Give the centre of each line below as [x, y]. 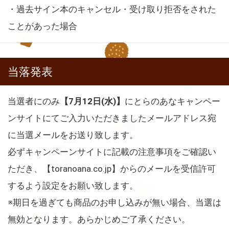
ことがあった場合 [42, 26]
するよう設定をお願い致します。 [73, 185]
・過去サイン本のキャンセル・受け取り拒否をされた [112, 9]
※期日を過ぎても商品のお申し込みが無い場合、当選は [114, 202]
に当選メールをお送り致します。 [73, 135]
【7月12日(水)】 [92, 101]
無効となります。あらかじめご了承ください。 [99, 219]
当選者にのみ [34, 101]
